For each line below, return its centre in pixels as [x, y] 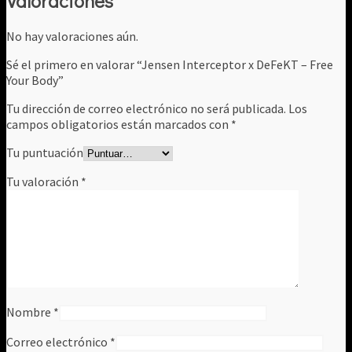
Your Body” [35, 80]
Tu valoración [44, 181]
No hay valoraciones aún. [72, 36]
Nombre [30, 312]
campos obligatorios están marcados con [119, 124]
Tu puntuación [45, 152]
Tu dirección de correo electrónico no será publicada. [146, 108]
